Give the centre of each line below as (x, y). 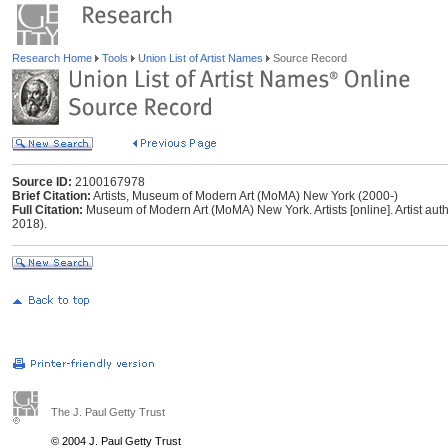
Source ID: (42, 182)
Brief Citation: (51, 196)
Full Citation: (47, 210)
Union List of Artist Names (200, 58)
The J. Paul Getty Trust (108, 412)
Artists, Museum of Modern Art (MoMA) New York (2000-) (244, 196)
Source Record (308, 58)
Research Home (53, 58)
